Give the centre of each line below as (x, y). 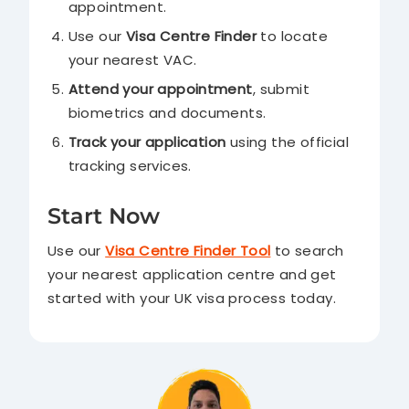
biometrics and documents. (167, 113)
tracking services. (130, 166)
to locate (292, 37)
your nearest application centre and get (192, 274)
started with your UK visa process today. (192, 298)
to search (307, 250)
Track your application (147, 142)
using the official (287, 142)
